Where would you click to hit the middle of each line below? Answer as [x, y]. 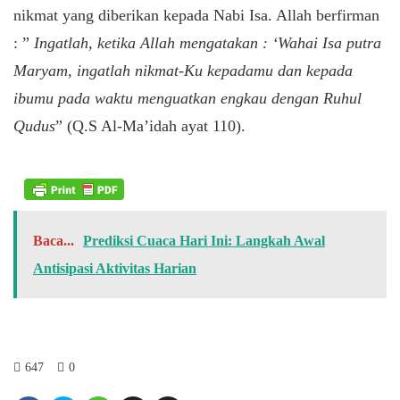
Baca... [54, 241]
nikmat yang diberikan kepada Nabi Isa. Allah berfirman [196, 15]
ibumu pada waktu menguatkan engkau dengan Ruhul [187, 98]
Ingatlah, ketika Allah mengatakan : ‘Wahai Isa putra [208, 42]
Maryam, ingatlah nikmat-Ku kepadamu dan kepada [183, 70]
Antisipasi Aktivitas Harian [115, 269]
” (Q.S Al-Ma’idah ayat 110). [150, 125]
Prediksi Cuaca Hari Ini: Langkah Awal [204, 241]
